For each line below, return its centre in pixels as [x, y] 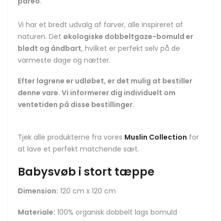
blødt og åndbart [50, 48]
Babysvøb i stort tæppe [86, 172]
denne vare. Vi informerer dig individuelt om [97, 92]
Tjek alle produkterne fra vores [71, 137]
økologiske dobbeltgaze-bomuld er [128, 36]
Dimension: [38, 191]
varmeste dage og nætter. [64, 60]
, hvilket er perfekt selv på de [131, 48]
